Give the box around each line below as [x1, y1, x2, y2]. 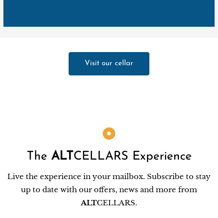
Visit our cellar [85, 60, 133, 68]
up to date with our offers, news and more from [21, 184, 197, 194]
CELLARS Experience [73, 150, 192, 163]
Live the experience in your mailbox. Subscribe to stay [7, 171, 211, 181]
